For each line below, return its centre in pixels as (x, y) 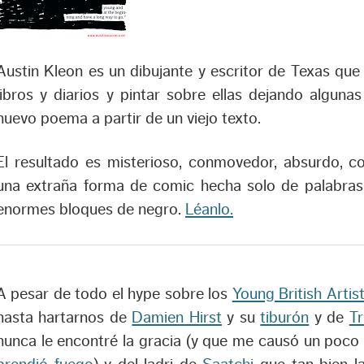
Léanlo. (209, 210)
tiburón (285, 317)
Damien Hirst (177, 317)
